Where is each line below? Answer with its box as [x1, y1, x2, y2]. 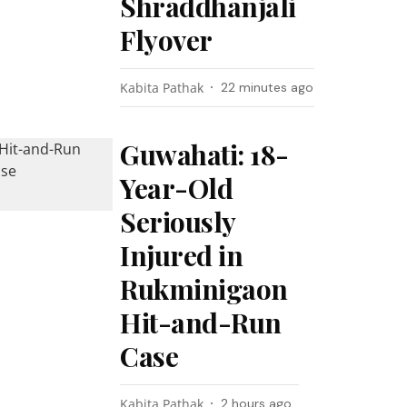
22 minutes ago [221, 79, 314, 95]
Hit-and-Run [120, 304, 282, 341]
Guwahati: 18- [120, 136, 289, 173]
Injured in [120, 237, 243, 273]
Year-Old [120, 170, 233, 206]
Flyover [120, 22, 213, 58]
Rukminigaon [120, 271, 288, 307]
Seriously [120, 203, 235, 240]
